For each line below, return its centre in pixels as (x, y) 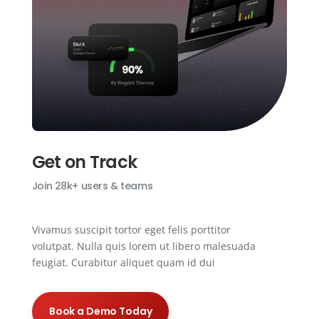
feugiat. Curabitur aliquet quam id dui (123, 262)
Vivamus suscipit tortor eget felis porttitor (131, 229)
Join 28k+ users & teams (92, 185)
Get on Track (84, 162)
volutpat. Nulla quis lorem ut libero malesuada (143, 246)
